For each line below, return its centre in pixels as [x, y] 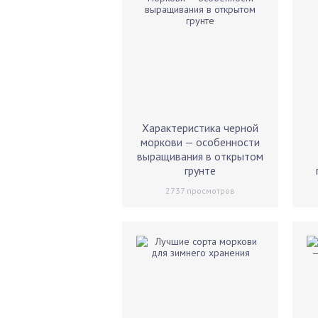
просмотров [210, 191]
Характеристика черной [200, 128]
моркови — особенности [200, 142]
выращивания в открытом [200, 156]
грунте [200, 170]
